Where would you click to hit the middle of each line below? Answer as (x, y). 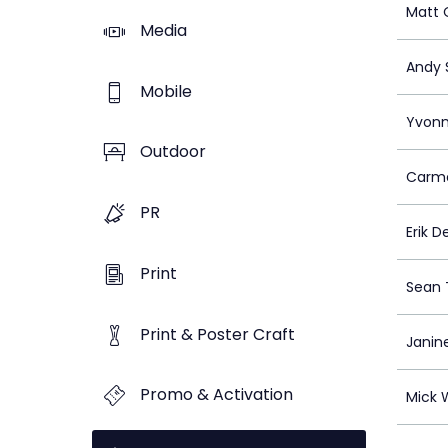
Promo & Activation (216, 395)
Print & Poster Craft (217, 334)
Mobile (166, 91)
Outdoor (173, 152)
